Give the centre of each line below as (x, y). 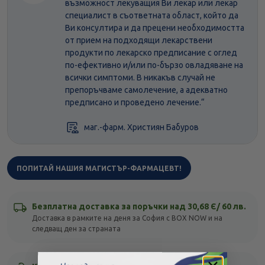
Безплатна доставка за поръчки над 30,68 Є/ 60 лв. (139, 207)
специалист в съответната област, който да (152, 16)
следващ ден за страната (76, 229)
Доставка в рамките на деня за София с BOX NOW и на (127, 218)
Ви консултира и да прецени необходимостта (155, 28)
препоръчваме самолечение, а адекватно (146, 90)
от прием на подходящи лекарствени (139, 41)
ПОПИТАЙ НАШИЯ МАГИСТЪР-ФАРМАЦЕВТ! (99, 169)
